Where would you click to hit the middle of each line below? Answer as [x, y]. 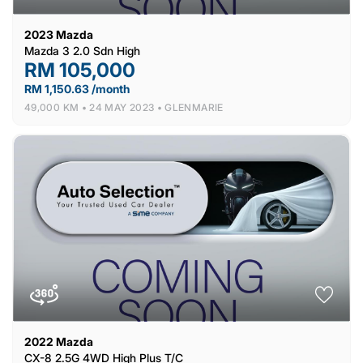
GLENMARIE [194, 107]
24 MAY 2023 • [127, 107]
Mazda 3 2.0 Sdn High [82, 50]
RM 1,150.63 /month [77, 88]
